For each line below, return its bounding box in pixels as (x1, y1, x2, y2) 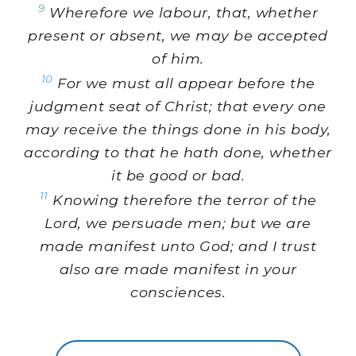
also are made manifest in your (59, 260, 297, 277)
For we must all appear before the (52, 75, 315, 92)
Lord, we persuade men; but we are (44, 214, 311, 231)
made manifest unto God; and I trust (39, 237, 317, 254)
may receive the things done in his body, (25, 121, 331, 138)
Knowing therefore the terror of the (48, 191, 317, 208)
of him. (152, 50, 204, 68)
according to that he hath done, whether (24, 144, 332, 161)
